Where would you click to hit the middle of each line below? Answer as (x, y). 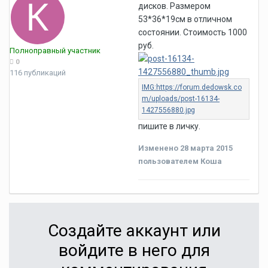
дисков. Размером (174, 6)
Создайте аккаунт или (134, 231)
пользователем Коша (180, 161)
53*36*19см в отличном (185, 19)
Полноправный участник (55, 51)
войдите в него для (134, 250)
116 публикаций (38, 73)
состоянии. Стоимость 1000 (193, 32)
